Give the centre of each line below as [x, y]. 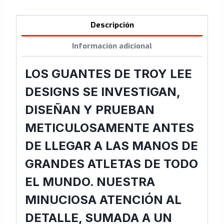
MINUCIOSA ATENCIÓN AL [103, 200]
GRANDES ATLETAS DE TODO [111, 164]
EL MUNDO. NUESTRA [90, 182]
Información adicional [112, 46]
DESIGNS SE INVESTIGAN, [102, 92]
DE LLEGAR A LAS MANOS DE [111, 146]
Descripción [112, 25]
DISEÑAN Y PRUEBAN [90, 110]
